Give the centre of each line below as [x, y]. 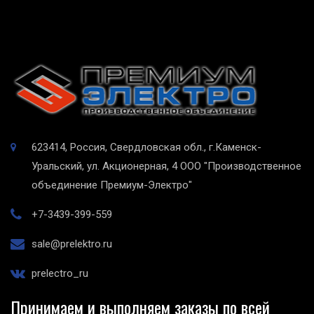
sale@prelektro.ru [72, 244]
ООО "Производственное [241, 166]
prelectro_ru [60, 274]
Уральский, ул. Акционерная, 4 [104, 166]
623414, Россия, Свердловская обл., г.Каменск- [146, 148]
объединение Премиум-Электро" [112, 185]
